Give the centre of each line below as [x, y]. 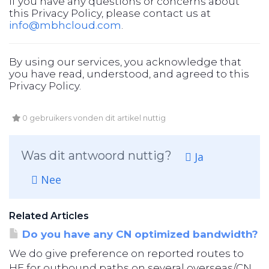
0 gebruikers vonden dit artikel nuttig [93, 118]
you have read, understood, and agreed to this [129, 74]
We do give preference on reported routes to [126, 253]
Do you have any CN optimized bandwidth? [139, 234]
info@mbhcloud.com [65, 25]
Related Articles [49, 216]
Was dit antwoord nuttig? [98, 156]
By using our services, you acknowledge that [125, 62]
